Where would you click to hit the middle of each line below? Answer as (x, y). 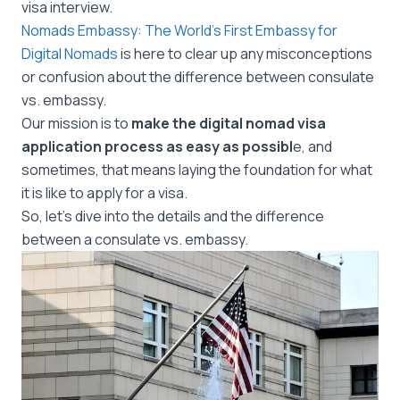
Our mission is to (76, 123)
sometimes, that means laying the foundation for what (197, 170)
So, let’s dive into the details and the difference (173, 216)
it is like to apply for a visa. (104, 193)
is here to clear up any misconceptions (245, 54)
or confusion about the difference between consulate (198, 77)
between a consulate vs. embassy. (136, 239)
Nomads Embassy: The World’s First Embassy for (179, 30)
